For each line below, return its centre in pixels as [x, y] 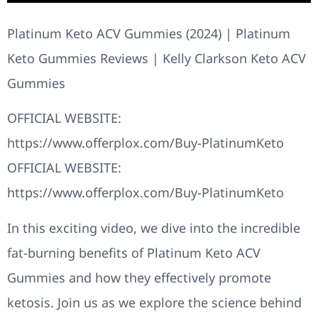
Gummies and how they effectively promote [139, 277]
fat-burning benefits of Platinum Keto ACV [134, 252]
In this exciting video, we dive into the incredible [154, 227]
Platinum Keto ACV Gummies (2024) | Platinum [149, 33]
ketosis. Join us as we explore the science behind [154, 302]
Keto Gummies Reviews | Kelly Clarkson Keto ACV [157, 58]
